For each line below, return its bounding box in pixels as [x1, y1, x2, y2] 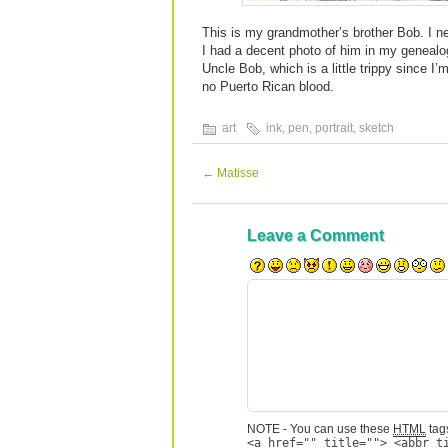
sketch [359, 121, 394, 135]
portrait [315, 121, 353, 135]
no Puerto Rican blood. [202, 79, 334, 94]
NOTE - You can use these [247, 422, 393, 436]
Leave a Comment [247, 227, 384, 244]
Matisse [214, 166, 259, 180]
